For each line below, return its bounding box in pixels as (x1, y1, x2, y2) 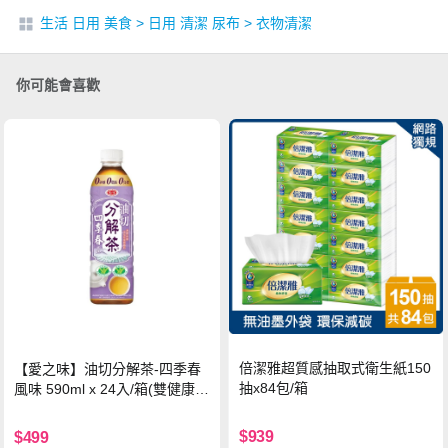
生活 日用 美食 (40, 15, 132, 31)
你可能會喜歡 (16, 77, 100, 93)
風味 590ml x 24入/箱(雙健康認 (14, 380, 210, 397)
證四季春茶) (14, 400, 90, 417)
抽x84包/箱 (239, 379, 309, 396)
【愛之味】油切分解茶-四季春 (14, 360, 202, 377)
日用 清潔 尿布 (148, 15, 240, 31)
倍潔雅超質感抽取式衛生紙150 (239, 359, 432, 376)
